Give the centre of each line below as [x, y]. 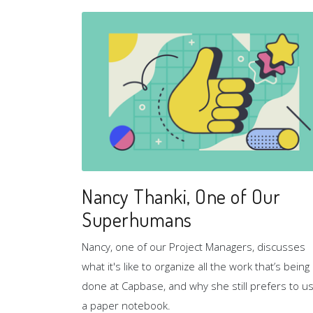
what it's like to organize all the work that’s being [196, 266]
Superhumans [137, 219]
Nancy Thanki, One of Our [181, 196]
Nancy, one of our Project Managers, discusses [194, 246]
